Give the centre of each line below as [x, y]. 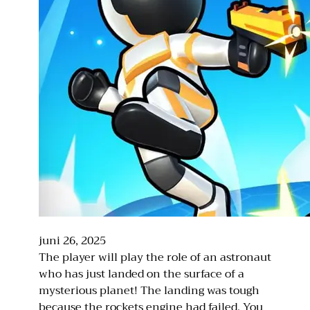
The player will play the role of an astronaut [155, 257]
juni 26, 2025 [72, 240]
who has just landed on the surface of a [142, 274]
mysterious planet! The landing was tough [149, 290]
